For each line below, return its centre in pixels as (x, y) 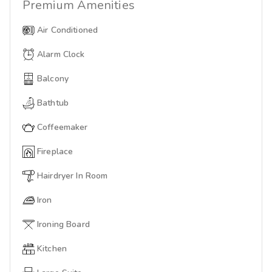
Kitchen (52, 248)
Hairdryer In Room (73, 175)
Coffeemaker (63, 127)
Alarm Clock (61, 54)
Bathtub (53, 103)
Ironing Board (63, 224)
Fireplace (55, 151)
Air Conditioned (68, 30)
